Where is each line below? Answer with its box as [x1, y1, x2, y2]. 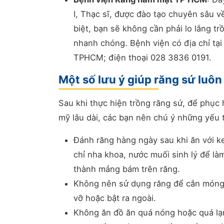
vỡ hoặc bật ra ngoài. [73, 193, 156, 203]
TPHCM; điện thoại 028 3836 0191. [73, 52, 211, 62]
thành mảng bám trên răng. [73, 164, 180, 174]
